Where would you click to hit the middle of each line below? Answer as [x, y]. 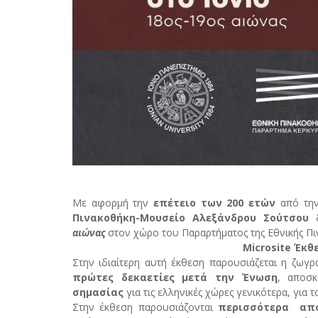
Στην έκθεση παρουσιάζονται [146, 307]
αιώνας [89, 232]
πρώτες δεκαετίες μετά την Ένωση [175, 277]
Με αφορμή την [113, 202]
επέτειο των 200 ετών [215, 202]
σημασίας [98, 292]
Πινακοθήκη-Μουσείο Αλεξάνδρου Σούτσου [191, 217]
